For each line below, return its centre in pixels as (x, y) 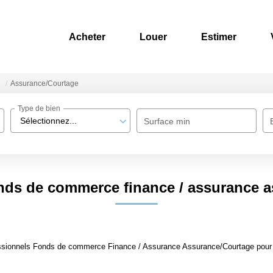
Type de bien (39, 109)
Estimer (219, 37)
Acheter (87, 37)
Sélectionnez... (49, 121)
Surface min (167, 121)
